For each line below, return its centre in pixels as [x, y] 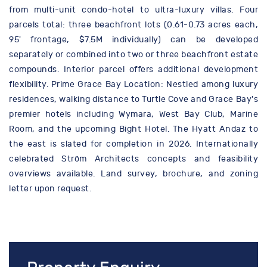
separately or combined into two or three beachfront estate [133, 55]
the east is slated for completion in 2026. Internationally [133, 144]
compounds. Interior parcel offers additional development [133, 70]
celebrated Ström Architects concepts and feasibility [133, 159]
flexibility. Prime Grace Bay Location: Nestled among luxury [133, 85]
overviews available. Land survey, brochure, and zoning [133, 174]
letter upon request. [50, 189]
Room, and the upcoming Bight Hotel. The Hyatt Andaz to [133, 129]
